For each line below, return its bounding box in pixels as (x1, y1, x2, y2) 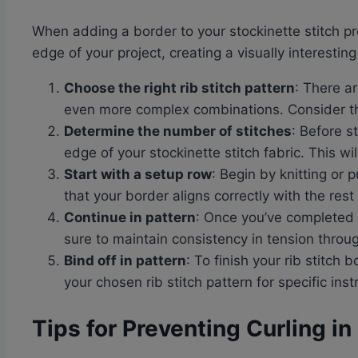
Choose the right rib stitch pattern (64, 80, 295, 97)
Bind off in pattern (64, 253, 186, 269)
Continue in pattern (64, 209, 196, 226)
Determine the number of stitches (64, 123, 292, 140)
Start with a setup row (64, 166, 212, 183)
